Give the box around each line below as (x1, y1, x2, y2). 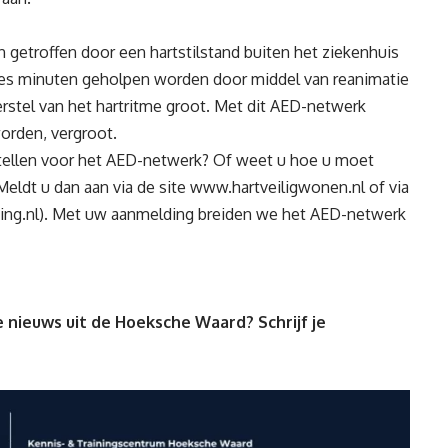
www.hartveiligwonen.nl (190, 177, 365, 198)
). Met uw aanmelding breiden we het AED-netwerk (39, 204, 406, 225)
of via (365, 177, 409, 198)
